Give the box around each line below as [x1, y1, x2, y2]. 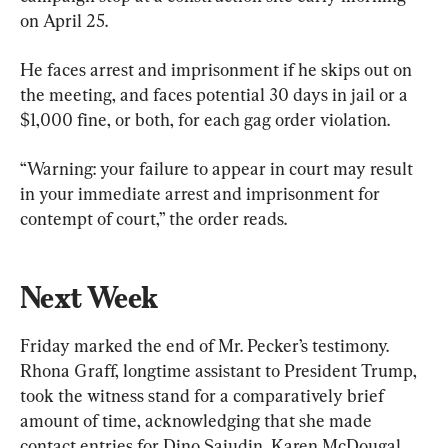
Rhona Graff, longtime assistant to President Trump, [20, 359, 421, 381]
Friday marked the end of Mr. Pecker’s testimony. [20, 334, 393, 356]
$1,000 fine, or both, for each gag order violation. [20, 108, 390, 130]
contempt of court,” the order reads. [20, 207, 287, 229]
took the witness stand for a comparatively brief [20, 384, 388, 406]
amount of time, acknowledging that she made [20, 409, 376, 431]
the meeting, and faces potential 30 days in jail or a [20, 83, 412, 105]
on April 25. [20, 9, 108, 31]
